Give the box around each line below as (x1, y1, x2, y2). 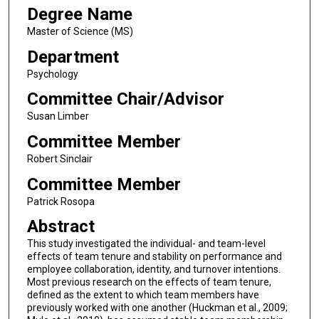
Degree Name (26, 4, 132, 24)
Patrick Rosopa (26, 195, 95, 207)
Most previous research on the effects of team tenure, (26, 276, 271, 288)
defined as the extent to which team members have (26, 289, 259, 301)
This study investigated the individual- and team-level (26, 238, 266, 250)
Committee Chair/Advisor (26, 89, 224, 110)
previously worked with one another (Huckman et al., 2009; (26, 302, 288, 314)
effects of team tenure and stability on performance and (26, 251, 282, 263)
